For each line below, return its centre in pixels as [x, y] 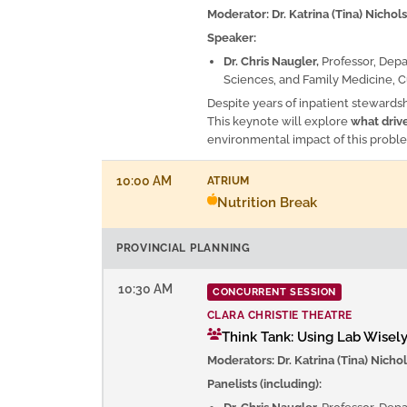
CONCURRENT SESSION [274, 292]
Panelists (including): [264, 383]
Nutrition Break [267, 202]
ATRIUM [228, 180]
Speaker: [232, 37]
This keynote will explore [279, 121]
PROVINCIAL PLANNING [184, 248]
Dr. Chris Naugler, [271, 61]
